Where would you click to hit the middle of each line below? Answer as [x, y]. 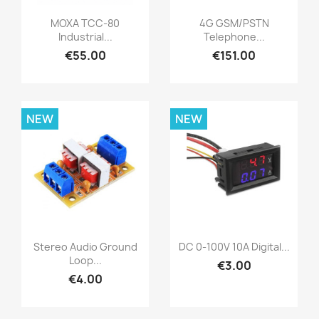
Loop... [85, 261]
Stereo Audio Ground [85, 247]
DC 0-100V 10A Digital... [234, 247]
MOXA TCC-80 [85, 23]
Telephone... [234, 37]
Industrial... [85, 37]
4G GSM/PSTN [234, 23]
